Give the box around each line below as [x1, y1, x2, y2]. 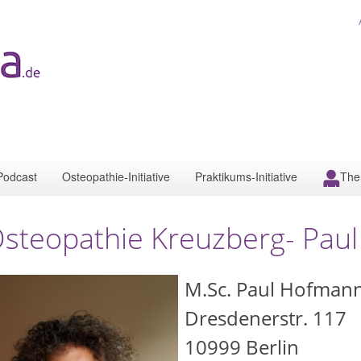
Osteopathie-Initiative [62, 168, 170, 185]
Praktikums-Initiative [195, 168, 297, 185]
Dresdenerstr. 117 [185, 305, 346, 331]
